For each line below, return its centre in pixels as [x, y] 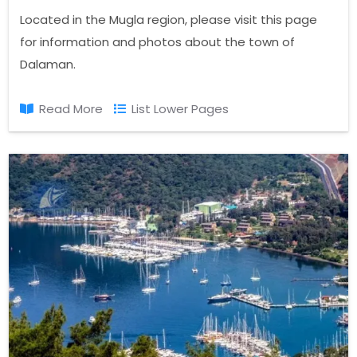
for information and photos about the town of [158, 42]
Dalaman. [48, 65]
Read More [71, 109]
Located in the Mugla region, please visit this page [169, 20]
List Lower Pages [180, 109]
